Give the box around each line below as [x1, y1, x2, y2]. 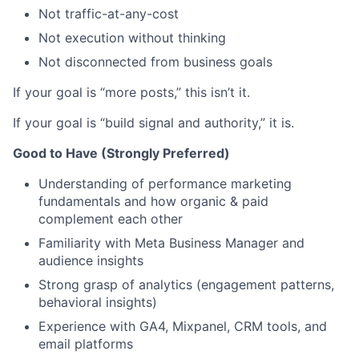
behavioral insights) [38, 294, 157, 311]
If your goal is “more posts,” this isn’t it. [13, 84, 250, 101]
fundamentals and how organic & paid [38, 193, 268, 210]
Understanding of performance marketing [38, 175, 292, 192]
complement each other [38, 211, 183, 228]
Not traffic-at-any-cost [38, 6, 179, 22]
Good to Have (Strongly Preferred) [13, 145, 230, 162]
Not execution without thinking [38, 30, 226, 46]
